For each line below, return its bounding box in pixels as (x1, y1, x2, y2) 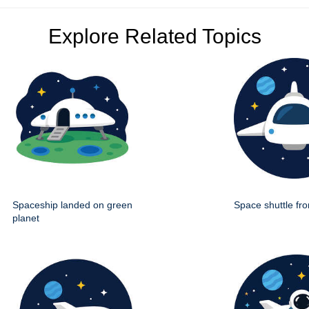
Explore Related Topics (48, 24, 261, 48)
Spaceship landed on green (12, 199, 132, 210)
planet (12, 212, 39, 223)
